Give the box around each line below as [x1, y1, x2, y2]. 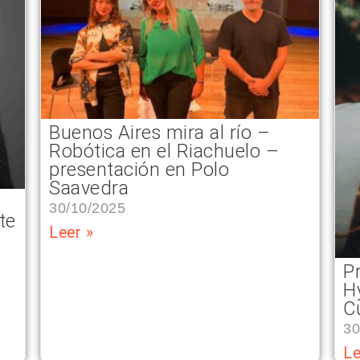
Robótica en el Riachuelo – [49, 140, 279, 163]
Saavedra [49, 177, 129, 200]
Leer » [49, 223, 93, 243]
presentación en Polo [49, 158, 229, 182]
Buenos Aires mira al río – [49, 121, 270, 145]
